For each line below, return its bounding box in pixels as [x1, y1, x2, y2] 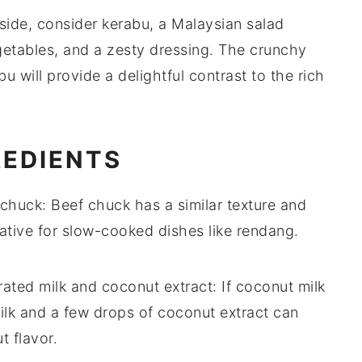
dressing [149, 41, 209, 59]
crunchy [250, 41, 307, 59]
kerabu [102, 15, 149, 33]
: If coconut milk [213, 278, 326, 296]
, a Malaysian [149, 15, 246, 33]
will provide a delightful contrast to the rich [15, 67, 325, 85]
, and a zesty [54, 41, 149, 59]
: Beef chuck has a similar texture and [42, 196, 306, 214]
